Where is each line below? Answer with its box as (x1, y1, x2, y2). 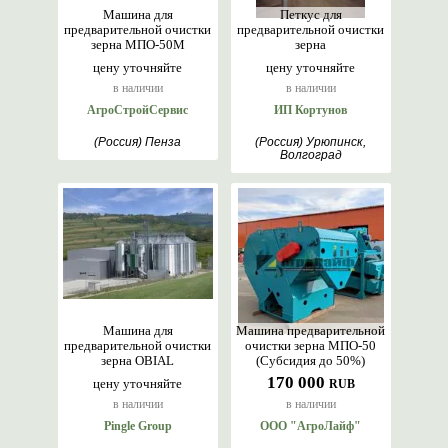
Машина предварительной (236, 323, 385, 338)
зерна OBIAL (101, 353, 174, 368)
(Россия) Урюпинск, (255, 135, 366, 149)
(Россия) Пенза (94, 135, 181, 149)
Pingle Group (103, 419, 172, 433)
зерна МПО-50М (90, 37, 185, 52)
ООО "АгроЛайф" (260, 419, 361, 433)
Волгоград (279, 148, 342, 162)
